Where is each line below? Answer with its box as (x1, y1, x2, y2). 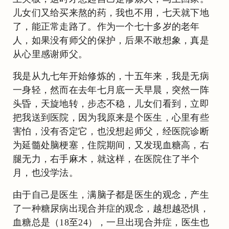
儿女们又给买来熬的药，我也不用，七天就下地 (13, 8, 210, 18)
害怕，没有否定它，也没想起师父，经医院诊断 (13, 126, 210, 136)
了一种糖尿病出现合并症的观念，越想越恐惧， (13, 203, 210, 214)
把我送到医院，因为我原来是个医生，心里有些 (13, 112, 210, 123)
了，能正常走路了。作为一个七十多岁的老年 (13, 21, 200, 32)
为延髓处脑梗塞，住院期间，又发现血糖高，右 (13, 140, 210, 150)
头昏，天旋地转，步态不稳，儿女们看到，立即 (13, 99, 210, 109)
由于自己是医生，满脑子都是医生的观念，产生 (13, 190, 210, 200)
